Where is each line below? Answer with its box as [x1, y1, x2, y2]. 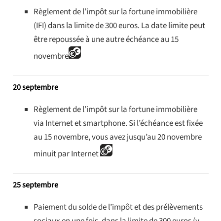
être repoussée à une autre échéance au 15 [34, 33, 179, 45]
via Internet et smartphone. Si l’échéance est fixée [34, 117, 203, 129]
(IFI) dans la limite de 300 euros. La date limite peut [34, 19, 205, 32]
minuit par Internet [34, 147, 100, 160]
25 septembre [12, 179, 60, 190]
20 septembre [12, 81, 60, 93]
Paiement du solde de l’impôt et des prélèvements [34, 201, 203, 213]
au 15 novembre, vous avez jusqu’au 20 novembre [34, 131, 202, 143]
